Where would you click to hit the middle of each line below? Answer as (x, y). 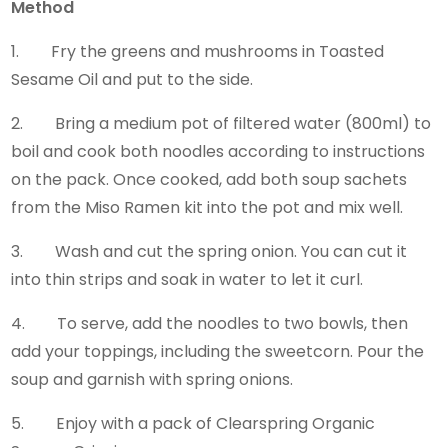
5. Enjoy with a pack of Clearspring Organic (193, 423)
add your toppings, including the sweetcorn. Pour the (218, 351)
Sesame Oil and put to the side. (136, 79)
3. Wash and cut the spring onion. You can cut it (209, 251)
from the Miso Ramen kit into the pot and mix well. (211, 207)
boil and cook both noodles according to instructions (218, 151)
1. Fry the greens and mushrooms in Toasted (198, 51)
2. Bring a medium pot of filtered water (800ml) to (221, 123)
